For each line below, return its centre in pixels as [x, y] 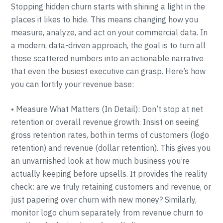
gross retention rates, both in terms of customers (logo [110, 135]
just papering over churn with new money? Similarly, [104, 200]
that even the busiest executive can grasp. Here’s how [109, 71]
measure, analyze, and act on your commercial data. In [110, 32]
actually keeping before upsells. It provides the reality [110, 174]
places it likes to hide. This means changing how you [105, 19]
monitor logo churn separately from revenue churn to [107, 213]
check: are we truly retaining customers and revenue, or [111, 187]
